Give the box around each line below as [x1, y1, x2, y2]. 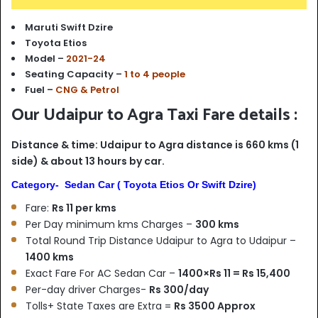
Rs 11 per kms [52, 200, 116, 215]
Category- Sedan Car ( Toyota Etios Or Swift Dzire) [11, 178, 256, 190]
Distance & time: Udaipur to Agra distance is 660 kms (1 [11, 137, 299, 152]
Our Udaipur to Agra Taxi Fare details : [11, 101, 297, 129]
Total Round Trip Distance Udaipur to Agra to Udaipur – [26, 233, 296, 248]
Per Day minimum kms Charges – [26, 216, 195, 231]
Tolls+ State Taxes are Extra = [26, 298, 174, 313]
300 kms [195, 216, 239, 231]
